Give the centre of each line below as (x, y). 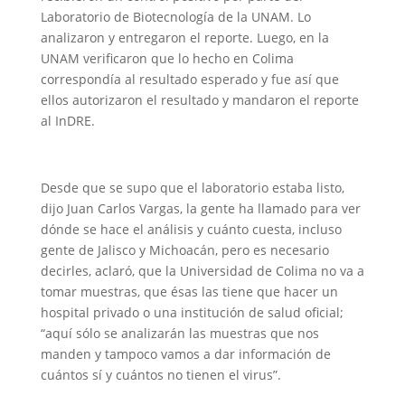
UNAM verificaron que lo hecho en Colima (167, 58)
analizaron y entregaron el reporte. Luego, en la (184, 38)
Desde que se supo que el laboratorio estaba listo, (192, 188)
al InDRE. (67, 121)
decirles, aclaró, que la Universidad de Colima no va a (202, 271)
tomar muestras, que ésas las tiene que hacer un (189, 292)
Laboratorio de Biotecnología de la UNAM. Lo (175, 17)
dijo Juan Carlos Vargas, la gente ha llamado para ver (200, 208)
